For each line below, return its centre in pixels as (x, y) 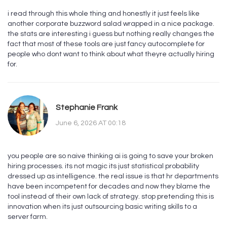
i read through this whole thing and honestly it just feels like (104, 14)
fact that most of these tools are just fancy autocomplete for (106, 44)
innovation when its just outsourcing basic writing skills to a (102, 207)
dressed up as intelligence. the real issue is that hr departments (113, 177)
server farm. (28, 217)
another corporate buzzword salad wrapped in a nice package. (111, 24)
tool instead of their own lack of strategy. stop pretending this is (111, 197)
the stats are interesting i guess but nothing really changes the (111, 34)
